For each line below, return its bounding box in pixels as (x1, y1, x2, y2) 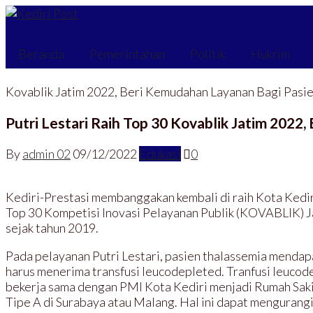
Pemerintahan (89, 45, 165, 61)
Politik (190, 45, 226, 61)
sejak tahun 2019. (6, 220, 99, 236)
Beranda (18, 45, 64, 61)
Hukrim (251, 45, 290, 61)
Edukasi (139, 146, 181, 162)
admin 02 (22, 146, 71, 162)
